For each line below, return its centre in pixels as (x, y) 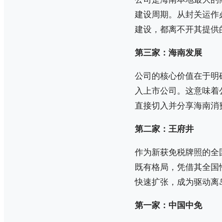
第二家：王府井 (164, 129)
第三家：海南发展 (168, 53)
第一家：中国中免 (168, 205)
